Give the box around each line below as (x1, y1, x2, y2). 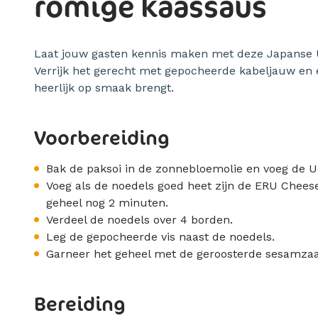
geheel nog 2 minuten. (46, 196, 168, 209)
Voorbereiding (34, 124, 170, 150)
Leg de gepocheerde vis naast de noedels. (46, 230, 275, 243)
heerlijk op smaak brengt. (34, 81, 174, 94)
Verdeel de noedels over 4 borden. (46, 213, 233, 226)
